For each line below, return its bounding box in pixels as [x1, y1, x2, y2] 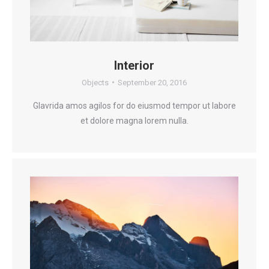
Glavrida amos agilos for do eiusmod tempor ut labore [32, 100, 236, 110]
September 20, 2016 [118, 77, 187, 87]
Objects [82, 77, 109, 87]
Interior [114, 58, 154, 73]
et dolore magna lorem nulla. [80, 115, 189, 125]
